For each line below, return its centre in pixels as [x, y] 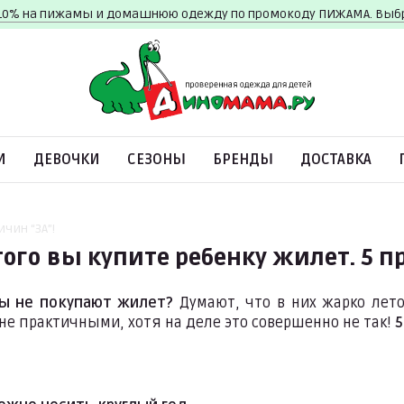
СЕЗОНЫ [156, 160]
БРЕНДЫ [243, 160]
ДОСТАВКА [336, 160]
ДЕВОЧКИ [67, 160]
